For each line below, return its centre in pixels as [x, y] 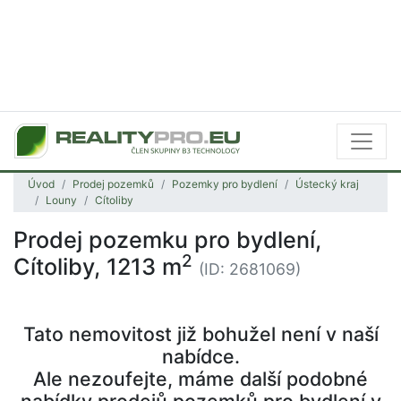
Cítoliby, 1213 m [98, 267]
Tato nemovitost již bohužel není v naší [200, 334]
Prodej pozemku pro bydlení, [167, 240]
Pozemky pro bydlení [225, 184]
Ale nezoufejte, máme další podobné [200, 379]
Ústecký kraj [327, 184]
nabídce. [200, 356]
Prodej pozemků [113, 184]
